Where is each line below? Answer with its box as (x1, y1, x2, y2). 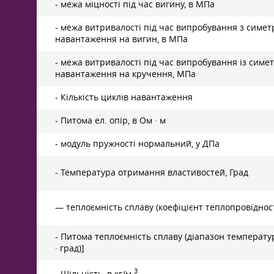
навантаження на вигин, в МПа (55, 34, 188, 45)
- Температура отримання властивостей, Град (55, 167, 248, 178)
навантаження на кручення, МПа (55, 68, 196, 80)
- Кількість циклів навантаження (55, 92, 193, 103)
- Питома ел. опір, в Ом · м (55, 115, 166, 126)
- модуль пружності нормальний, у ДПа (55, 138, 220, 149)
